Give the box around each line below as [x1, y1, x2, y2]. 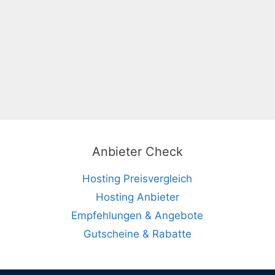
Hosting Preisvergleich [82, 172, 193, 185]
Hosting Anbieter [95, 190, 179, 203]
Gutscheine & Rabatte [83, 227, 192, 240]
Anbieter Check [91, 144, 183, 159]
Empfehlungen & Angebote [71, 209, 204, 222]
